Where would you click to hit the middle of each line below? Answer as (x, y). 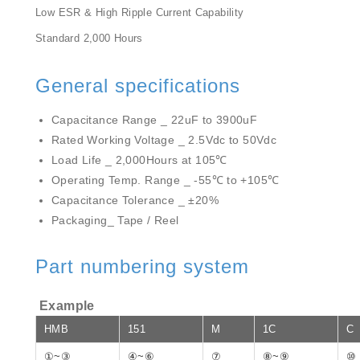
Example (67, 306)
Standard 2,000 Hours (89, 38)
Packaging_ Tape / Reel (115, 220)
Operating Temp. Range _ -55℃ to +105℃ (166, 180)
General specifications (138, 86)
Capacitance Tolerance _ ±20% (135, 200)
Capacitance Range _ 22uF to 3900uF (155, 120)
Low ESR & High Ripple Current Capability (140, 12)
